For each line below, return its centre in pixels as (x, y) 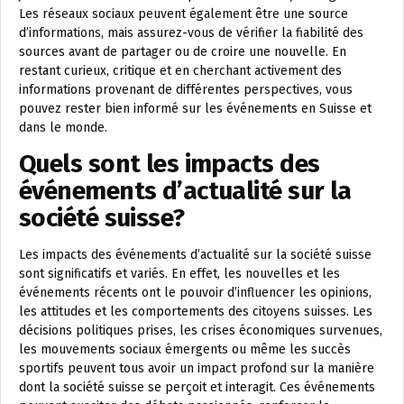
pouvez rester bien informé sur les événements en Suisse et (195, 109)
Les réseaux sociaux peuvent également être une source (184, 14)
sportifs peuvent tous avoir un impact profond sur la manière (197, 368)
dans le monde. (63, 128)
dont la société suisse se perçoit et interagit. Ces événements (197, 387)
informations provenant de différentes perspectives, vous (186, 90)
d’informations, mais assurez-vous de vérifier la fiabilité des (191, 33)
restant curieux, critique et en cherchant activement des (180, 71)
